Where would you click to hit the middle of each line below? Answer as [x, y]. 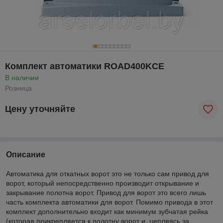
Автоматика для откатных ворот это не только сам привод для [108, 173]
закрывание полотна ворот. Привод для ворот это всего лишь [106, 192]
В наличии [22, 77]
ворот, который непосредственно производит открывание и [103, 183]
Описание [26, 154]
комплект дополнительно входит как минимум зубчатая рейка [107, 211]
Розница [18, 88]
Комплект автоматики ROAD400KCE [85, 66]
